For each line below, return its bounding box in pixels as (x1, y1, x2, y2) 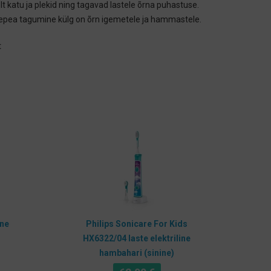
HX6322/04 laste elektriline (83, 233, 191, 243)
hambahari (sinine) (99, 248, 174, 258)
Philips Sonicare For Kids (86, 219, 188, 229)
